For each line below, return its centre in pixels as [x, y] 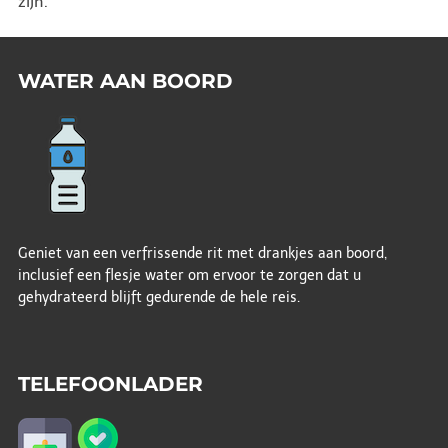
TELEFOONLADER [110, 383]
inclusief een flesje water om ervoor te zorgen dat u [189, 275]
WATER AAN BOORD [125, 80]
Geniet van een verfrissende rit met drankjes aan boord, [202, 253]
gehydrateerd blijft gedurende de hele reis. [158, 297]
